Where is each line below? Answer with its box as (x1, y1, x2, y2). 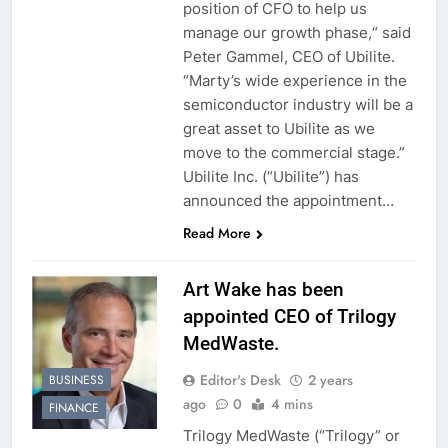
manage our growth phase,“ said (182, 22, 411, 42)
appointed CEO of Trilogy (182, 304, 396, 328)
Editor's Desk (199, 369, 281, 390)
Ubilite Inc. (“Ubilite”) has (182, 166, 359, 186)
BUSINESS (49, 371, 104, 390)
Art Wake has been (182, 277, 344, 301)
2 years (307, 369, 353, 390)
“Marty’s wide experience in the (182, 70, 407, 90)
